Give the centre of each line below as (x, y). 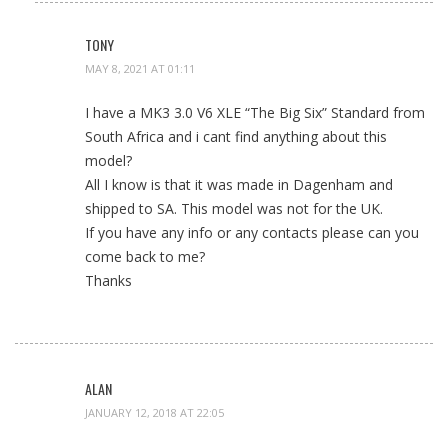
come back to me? (145, 257)
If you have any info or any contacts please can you (252, 233)
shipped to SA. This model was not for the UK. (234, 209)
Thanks (108, 281)
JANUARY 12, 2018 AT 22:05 (154, 413)
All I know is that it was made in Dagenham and (239, 185)
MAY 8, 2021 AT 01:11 (140, 69)
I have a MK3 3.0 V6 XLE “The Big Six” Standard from (255, 113)
